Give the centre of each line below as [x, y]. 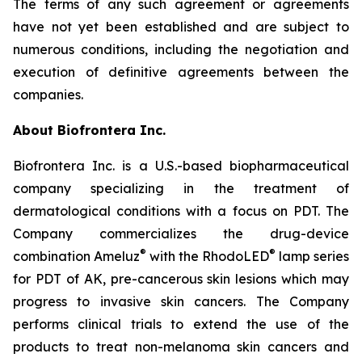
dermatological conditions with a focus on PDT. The [181, 211]
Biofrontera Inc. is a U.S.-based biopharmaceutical [181, 166]
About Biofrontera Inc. [89, 130]
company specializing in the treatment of [181, 188]
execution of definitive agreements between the [181, 72]
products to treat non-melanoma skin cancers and [181, 347]
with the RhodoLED [208, 256]
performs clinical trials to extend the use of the [181, 324]
